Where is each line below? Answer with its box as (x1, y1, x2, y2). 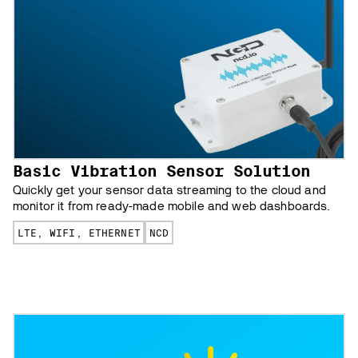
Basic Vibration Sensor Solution (13, 161, 310, 181)
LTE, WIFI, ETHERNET (17, 227, 141, 238)
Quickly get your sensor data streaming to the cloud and (13, 183, 326, 197)
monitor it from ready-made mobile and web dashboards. (13, 199, 331, 213)
